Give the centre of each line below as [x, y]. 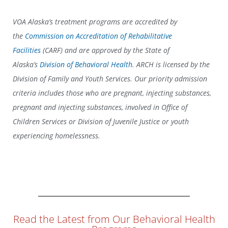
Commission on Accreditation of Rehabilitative [98, 36]
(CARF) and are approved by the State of [105, 50]
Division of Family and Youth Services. [74, 79]
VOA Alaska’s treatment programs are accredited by [95, 22]
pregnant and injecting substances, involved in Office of [100, 107]
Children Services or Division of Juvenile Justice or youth [101, 122]
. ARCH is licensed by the [171, 65]
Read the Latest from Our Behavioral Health [114, 219]
